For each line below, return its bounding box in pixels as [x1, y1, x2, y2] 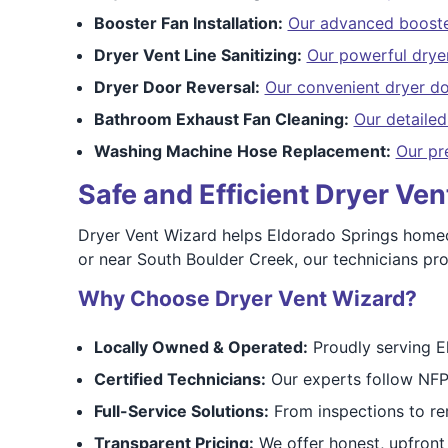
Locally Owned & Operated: [93, 337, 308, 357]
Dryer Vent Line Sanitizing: [93, 45, 302, 65]
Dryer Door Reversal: [93, 77, 260, 97]
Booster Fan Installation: [93, 13, 283, 33]
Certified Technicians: [93, 369, 266, 389]
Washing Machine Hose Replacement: [93, 141, 391, 161]
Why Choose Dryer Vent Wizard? [77, 286, 417, 311]
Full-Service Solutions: [93, 401, 269, 421]
